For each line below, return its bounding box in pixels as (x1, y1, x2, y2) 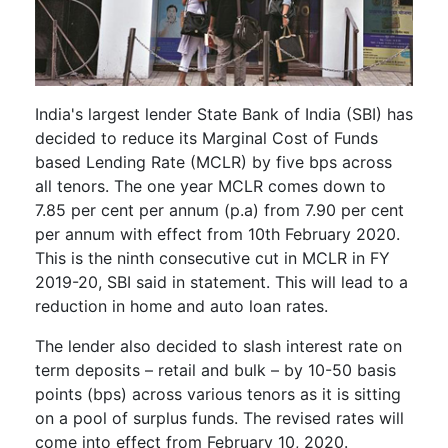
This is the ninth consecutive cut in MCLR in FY (35, 247, 390, 268)
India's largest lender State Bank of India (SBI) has (35, 103, 413, 124)
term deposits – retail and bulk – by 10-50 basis (35, 359, 396, 380)
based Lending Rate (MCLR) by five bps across (35, 151, 392, 172)
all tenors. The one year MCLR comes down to (35, 175, 386, 196)
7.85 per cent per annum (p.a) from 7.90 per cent (35, 199, 404, 220)
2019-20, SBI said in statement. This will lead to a (35, 271, 408, 292)
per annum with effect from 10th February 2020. (35, 223, 400, 244)
